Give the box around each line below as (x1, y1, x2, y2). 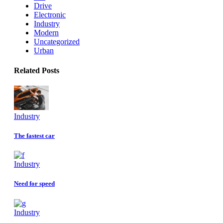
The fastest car (14, 132, 55, 140)
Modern (34, 28, 59, 37)
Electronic (34, 10, 66, 19)
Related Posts (14, 66, 59, 75)
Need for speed (14, 180, 55, 188)
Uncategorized (34, 37, 80, 46)
